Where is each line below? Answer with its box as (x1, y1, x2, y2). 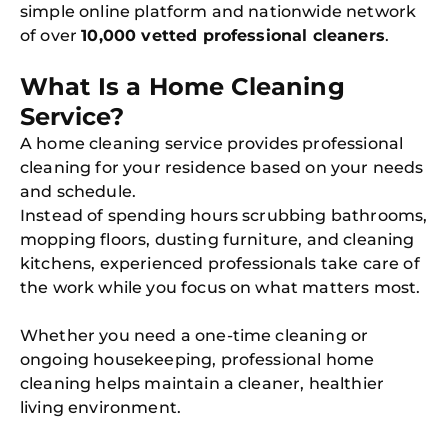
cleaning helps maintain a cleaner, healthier (20, 374, 385, 393)
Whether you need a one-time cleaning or (20, 326, 369, 345)
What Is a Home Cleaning (20, 72, 345, 101)
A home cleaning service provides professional (20, 134, 404, 153)
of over (20, 26, 82, 45)
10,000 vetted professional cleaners (81, 26, 385, 45)
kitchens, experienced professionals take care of (20, 254, 420, 273)
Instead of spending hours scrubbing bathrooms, (20, 206, 428, 225)
